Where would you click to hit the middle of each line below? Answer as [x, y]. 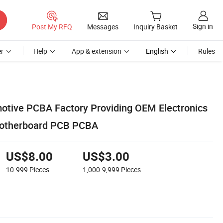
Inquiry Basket [156, 27]
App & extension [97, 51]
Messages [103, 26]
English [157, 51]
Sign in [203, 26]
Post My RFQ [52, 26]
